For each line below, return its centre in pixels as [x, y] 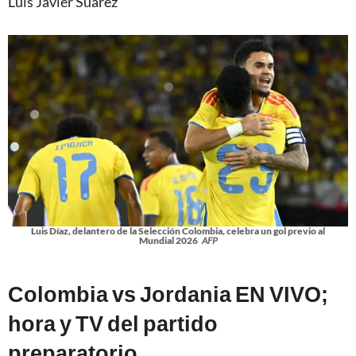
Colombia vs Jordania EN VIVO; [168, 293]
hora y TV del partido [113, 323]
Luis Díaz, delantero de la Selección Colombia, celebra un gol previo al [178, 230]
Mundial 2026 [168, 240]
